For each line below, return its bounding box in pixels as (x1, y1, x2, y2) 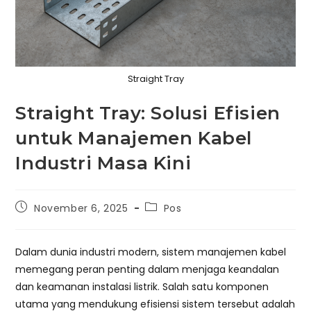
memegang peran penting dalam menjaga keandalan (15, 262, 280, 277)
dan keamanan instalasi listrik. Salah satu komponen (15, 280, 269, 294)
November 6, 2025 (34, 201, 128, 216)
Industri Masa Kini (15, 152, 192, 175)
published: (15, 212, 68, 227)
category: (144, 212, 195, 227)
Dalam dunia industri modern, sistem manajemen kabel (15, 245, 287, 260)
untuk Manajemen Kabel (15, 127, 253, 150)
